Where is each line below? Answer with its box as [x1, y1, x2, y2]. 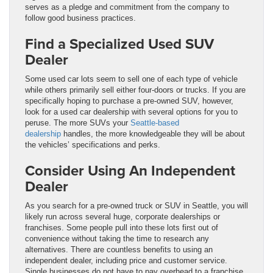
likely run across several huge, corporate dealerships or [25, 211, 220, 221]
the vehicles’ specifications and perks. [25, 140, 160, 149]
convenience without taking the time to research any [25, 233, 209, 243]
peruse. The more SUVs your [25, 118, 130, 127]
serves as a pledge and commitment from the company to [25, 2, 229, 12]
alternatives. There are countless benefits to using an [25, 244, 213, 254]
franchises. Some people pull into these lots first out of [25, 222, 218, 232]
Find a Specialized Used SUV [25, 32, 214, 54]
